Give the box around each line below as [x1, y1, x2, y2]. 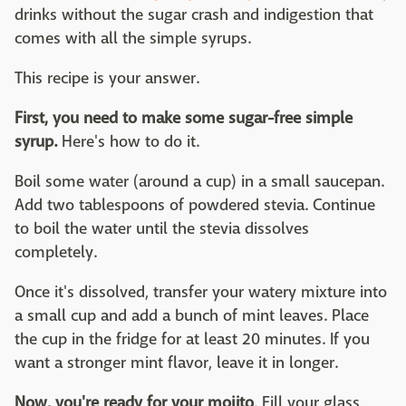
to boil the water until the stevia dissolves [14, 217, 309, 239]
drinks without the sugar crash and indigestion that [14, 4, 373, 25]
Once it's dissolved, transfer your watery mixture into [14, 281, 387, 303]
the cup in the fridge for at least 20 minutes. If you [14, 328, 370, 350]
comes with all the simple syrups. [14, 27, 251, 49]
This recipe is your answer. [14, 67, 199, 89]
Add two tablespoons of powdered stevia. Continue [14, 194, 375, 216]
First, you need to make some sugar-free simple [14, 107, 353, 129]
